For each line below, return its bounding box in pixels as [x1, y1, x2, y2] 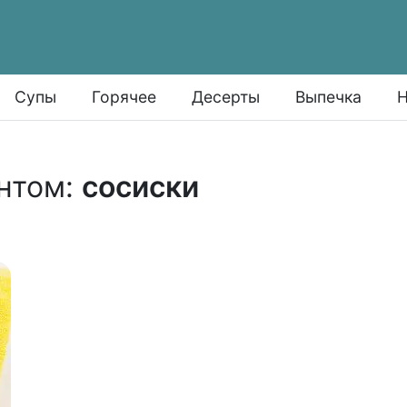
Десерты [192, 87, 261, 106]
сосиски [82, 168, 199, 204]
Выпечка [295, 87, 362, 106]
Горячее [92, 87, 157, 106]
